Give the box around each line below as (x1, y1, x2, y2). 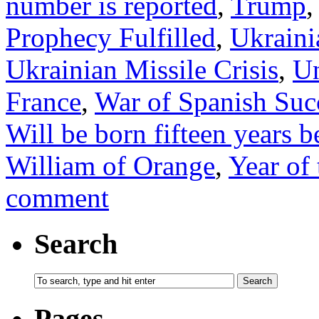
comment (6, 182, 109, 213)
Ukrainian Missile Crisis (6, 53, 278, 85)
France (6, 85, 81, 117)
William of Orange (6, 150, 215, 181)
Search (34, 227, 117, 260)
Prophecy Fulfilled (6, 21, 216, 53)
